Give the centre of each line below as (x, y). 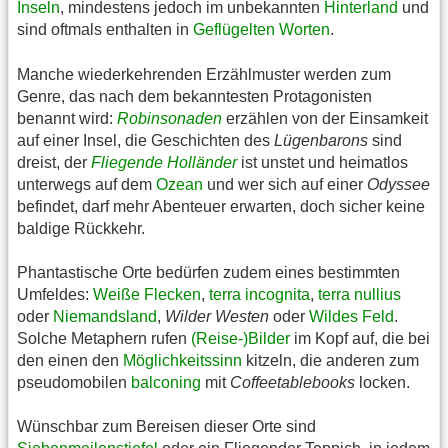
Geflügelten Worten (261, 30)
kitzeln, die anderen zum (330, 360)
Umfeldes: (55, 294)
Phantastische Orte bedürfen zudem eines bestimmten (208, 272)
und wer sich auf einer (285, 184)
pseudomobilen (74, 382)
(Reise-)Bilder (240, 338)
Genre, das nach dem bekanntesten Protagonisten (194, 96)
